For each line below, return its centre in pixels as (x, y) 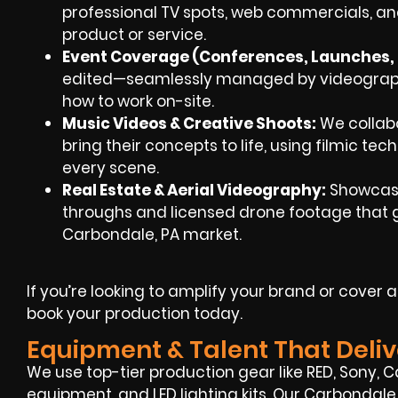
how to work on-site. (138, 101)
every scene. (111, 167)
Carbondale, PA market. (152, 234)
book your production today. (135, 313)
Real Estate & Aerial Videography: (194, 190)
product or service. (134, 34)
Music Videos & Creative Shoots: (189, 123)
